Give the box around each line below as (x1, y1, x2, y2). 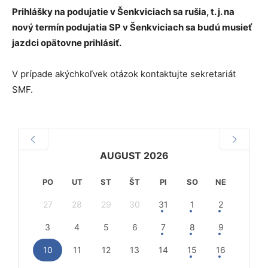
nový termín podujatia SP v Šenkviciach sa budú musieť (12, 21, 252, 33)
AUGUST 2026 (99, 149, 169, 162)
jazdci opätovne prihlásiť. (12, 36, 121, 48)
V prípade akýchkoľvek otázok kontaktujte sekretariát (12, 68, 236, 80)
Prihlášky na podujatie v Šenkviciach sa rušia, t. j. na (12, 5, 234, 17)
